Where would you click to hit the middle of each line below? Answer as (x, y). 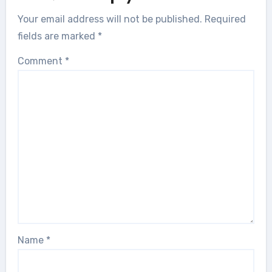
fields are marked (58, 36)
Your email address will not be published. (110, 19)
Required (226, 19)
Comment (42, 61)
